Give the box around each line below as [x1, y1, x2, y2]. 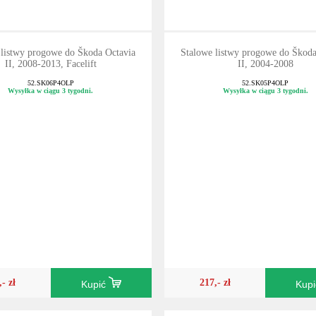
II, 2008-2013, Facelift [4, 58, 97, 69]
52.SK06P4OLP [27, 79, 74, 87]
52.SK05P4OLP [242, 79, 289, 87]
